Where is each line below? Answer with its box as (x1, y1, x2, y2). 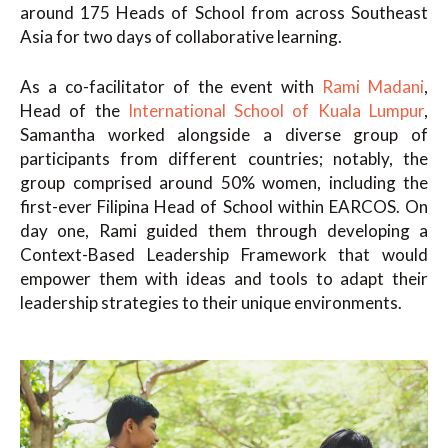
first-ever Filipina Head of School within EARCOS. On (20, 195, 428, 217)
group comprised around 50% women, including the (20, 171, 428, 193)
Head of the (20, 99, 128, 121)
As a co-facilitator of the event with (20, 75, 323, 97)
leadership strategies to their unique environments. (20, 291, 402, 313)
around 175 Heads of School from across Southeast (20, 2, 428, 23)
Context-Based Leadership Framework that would (20, 243, 428, 265)
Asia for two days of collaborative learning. (20, 26, 342, 47)
